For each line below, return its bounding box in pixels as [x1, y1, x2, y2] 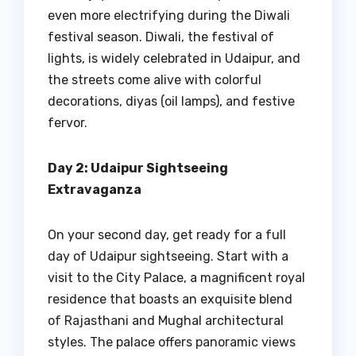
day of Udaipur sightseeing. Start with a [48, 249, 288, 265]
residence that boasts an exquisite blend [48, 292, 292, 308]
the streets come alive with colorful [48, 72, 261, 88]
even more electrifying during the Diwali [48, 8, 290, 24]
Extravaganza [48, 182, 141, 198]
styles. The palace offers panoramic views [48, 335, 296, 350]
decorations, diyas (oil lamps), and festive [48, 94, 295, 110]
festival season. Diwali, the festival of [48, 29, 274, 45]
